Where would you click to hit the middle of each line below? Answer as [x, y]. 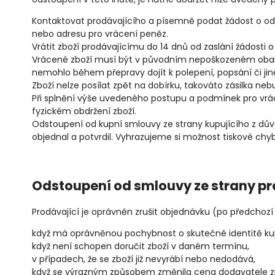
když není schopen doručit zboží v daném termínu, [141, 246]
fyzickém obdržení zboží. [84, 111]
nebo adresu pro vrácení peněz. [100, 34]
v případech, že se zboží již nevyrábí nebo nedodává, [144, 259]
